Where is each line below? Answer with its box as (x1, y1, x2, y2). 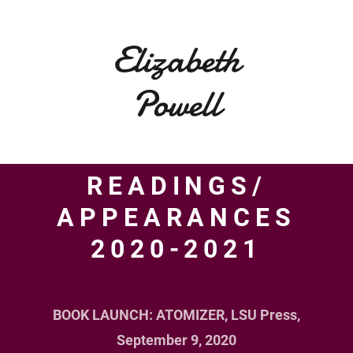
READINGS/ (87, 171, 267, 201)
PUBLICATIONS (66, 323, 184, 338)
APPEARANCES (57, 203, 296, 232)
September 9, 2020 (117, 332, 236, 348)
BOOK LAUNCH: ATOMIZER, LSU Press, (53, 307, 300, 323)
